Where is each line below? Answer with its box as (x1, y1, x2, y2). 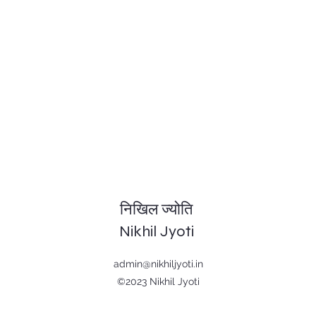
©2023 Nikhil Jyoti (116, 275, 200, 287)
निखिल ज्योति (120, 200, 193, 219)
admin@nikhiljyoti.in (113, 257, 203, 269)
